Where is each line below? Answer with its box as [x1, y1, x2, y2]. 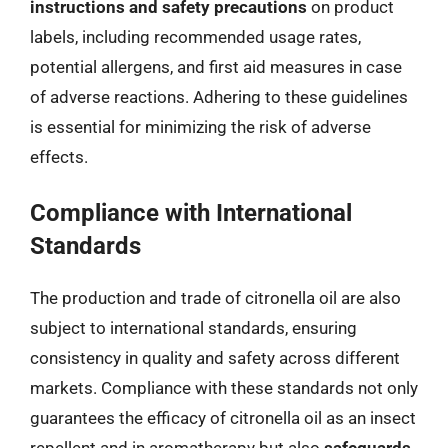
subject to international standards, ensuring [30, 318, 357, 338]
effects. [30, 146, 88, 167]
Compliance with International [30, 199, 352, 227]
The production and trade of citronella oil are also [30, 288, 401, 308]
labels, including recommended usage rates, [30, 26, 361, 47]
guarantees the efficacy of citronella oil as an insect [30, 408, 416, 428]
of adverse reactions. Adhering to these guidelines [30, 86, 408, 107]
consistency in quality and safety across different [30, 348, 400, 368]
